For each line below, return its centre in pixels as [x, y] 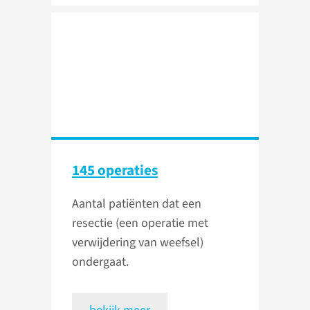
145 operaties [115, 171]
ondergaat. [100, 262]
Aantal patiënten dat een [137, 204]
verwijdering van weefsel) [138, 243]
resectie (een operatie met [140, 224]
